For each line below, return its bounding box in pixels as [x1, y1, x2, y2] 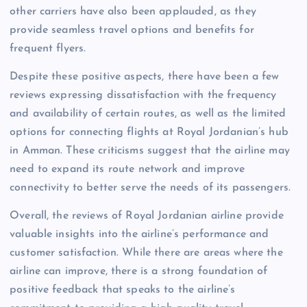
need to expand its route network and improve [10, 163, 245, 175]
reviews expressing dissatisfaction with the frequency [10, 89, 277, 101]
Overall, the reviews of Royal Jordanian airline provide [10, 210, 284, 222]
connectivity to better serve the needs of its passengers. [10, 182, 291, 193]
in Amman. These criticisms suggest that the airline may [10, 145, 290, 156]
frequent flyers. [10, 42, 86, 54]
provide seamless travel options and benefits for [10, 24, 254, 36]
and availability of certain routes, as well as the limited [10, 108, 286, 119]
